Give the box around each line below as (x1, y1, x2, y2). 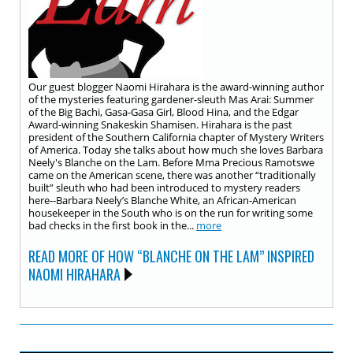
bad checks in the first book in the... (28, 218, 196, 232)
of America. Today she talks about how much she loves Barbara (28, 143, 323, 157)
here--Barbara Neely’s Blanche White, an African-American (28, 193, 296, 207)
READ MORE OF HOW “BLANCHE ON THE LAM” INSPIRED (28, 246, 314, 266)
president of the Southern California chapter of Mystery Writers (28, 130, 324, 144)
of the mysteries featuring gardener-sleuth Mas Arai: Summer (28, 92, 314, 106)
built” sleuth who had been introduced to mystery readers (28, 180, 300, 195)
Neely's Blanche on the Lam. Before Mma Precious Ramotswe (28, 155, 314, 169)
